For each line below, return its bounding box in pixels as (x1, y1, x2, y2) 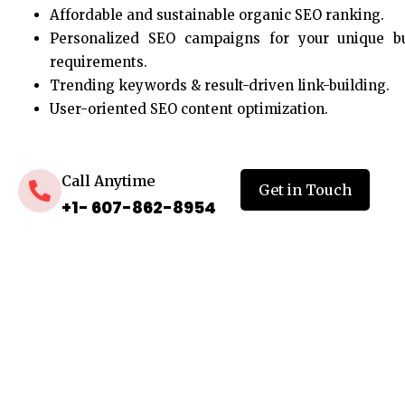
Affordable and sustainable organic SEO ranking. (50, 6, 388, 24)
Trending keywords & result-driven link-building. (50, 77, 390, 94)
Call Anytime (61, 171, 155, 190)
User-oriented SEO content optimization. (50, 100, 328, 118)
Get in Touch (258, 180, 352, 199)
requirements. (50, 53, 151, 71)
